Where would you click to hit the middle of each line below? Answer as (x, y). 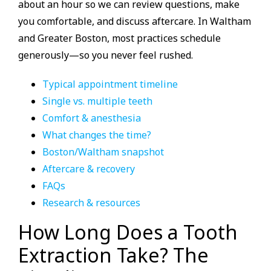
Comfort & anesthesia (92, 118)
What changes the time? (97, 135)
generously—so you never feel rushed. (106, 55)
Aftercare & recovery (89, 168)
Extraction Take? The (113, 255)
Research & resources (91, 202)
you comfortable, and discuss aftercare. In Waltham (135, 21)
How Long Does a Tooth (128, 232)
